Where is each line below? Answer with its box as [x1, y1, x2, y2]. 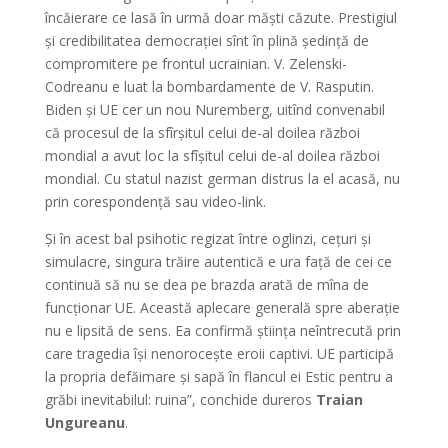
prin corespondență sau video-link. [44, 192, 266, 211]
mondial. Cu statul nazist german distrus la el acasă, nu [44, 169, 400, 188]
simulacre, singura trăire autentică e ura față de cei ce [44, 252, 392, 271]
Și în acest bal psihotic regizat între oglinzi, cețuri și [44, 229, 371, 248]
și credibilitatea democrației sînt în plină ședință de [44, 31, 369, 50]
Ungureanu [44, 413, 125, 432]
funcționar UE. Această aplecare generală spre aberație [44, 298, 400, 317]
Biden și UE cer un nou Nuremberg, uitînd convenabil [44, 100, 385, 119]
